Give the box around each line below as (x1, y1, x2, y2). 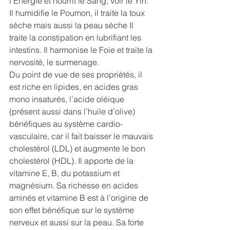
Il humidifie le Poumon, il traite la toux (9, 7, 147, 18)
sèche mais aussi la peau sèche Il (9, 20, 136, 30)
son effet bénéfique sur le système (9, 204, 136, 215)
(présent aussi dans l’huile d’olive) (9, 106, 137, 117)
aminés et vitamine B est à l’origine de (9, 192, 150, 203)
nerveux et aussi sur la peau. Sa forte (9, 217, 146, 227)
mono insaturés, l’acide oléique (9, 93, 126, 104)
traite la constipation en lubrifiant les (9, 32, 143, 43)
